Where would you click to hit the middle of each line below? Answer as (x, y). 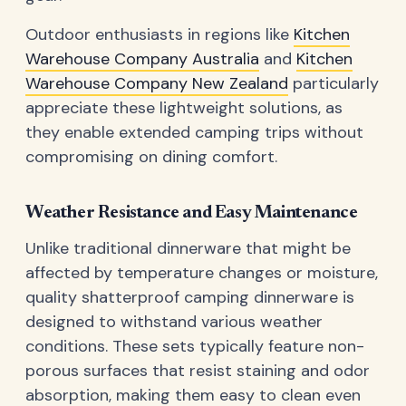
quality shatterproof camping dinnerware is (190, 298)
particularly (333, 83)
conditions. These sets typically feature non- (195, 347)
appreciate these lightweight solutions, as (184, 107)
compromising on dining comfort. (151, 156)
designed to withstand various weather (174, 322)
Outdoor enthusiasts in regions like (159, 34)
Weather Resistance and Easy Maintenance (192, 213)
